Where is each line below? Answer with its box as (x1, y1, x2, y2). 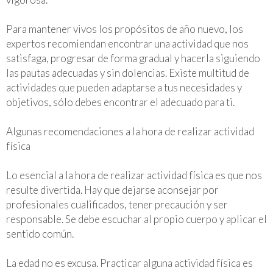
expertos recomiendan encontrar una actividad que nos (6, 37, 249, 50)
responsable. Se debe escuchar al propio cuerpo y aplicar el (6, 212, 267, 225)
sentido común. (6, 227, 74, 240)
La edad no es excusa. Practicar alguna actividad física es (6, 256, 253, 269)
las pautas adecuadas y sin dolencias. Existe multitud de (6, 66, 249, 79)
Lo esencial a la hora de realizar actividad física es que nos (6, 168, 262, 182)
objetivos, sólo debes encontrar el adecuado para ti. (6, 95, 235, 108)
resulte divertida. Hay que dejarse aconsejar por (6, 183, 219, 196)
